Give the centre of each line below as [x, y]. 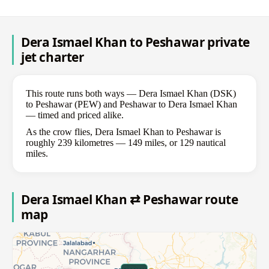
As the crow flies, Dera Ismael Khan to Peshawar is [123, 132]
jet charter [53, 57]
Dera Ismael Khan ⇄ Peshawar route [130, 200]
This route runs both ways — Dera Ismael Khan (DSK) [131, 94]
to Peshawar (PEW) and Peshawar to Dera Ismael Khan [131, 104]
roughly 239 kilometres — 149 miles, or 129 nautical [126, 143]
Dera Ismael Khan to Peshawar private [136, 42]
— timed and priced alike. [75, 115]
